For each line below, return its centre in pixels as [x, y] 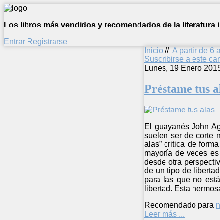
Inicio [154, 50]
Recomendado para [179, 205]
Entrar [15, 41]
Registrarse [47, 41]
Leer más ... [165, 214]
